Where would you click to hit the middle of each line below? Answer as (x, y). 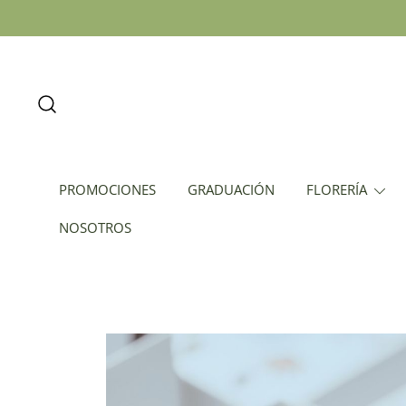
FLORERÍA (337, 189)
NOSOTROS (95, 227)
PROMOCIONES (107, 189)
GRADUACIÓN (231, 189)
